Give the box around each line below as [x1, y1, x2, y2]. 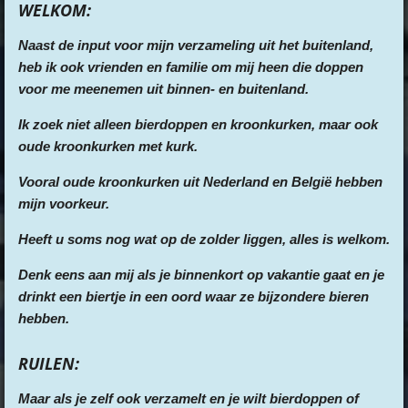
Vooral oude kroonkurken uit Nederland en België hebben [18, 174, 382, 189]
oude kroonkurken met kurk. [18, 138, 198, 154]
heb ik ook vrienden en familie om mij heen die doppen [18, 59, 363, 75]
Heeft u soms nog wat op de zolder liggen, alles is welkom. [18, 231, 390, 247]
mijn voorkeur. [18, 196, 109, 211]
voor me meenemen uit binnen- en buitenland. [18, 81, 309, 97]
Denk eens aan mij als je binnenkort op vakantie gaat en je [18, 267, 384, 282]
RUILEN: [18, 352, 79, 375]
